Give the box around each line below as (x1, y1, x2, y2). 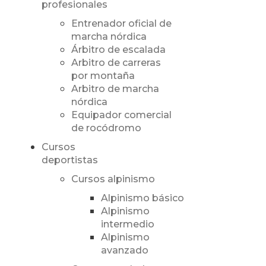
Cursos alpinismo (71, 173, 155, 185)
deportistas (41, 154, 98, 166)
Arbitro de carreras (71, 57, 161, 69)
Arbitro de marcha (71, 83, 159, 95)
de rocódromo (71, 122, 141, 134)
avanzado (100, 245, 148, 256)
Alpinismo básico (100, 192, 184, 204)
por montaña (71, 70, 135, 82)
